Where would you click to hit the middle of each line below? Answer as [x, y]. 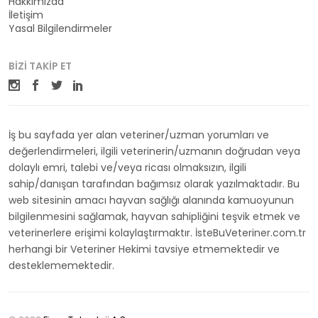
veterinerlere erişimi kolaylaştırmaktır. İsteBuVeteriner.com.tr [157, 233]
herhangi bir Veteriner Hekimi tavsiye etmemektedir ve [144, 250]
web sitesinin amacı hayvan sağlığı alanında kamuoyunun [151, 201]
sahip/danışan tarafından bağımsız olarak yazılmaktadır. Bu [154, 184]
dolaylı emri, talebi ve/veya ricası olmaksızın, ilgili [127, 168]
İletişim [26, 15]
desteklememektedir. [61, 266]
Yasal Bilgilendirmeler [60, 29]
